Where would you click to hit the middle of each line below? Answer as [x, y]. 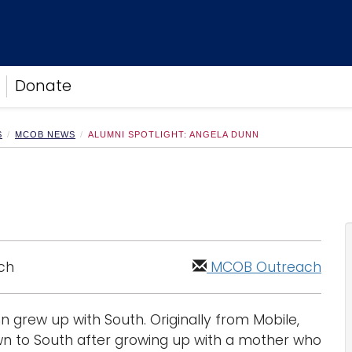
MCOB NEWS [45, 134]
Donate [43, 86]
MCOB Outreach [266, 267]
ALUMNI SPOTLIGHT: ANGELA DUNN [174, 134]
